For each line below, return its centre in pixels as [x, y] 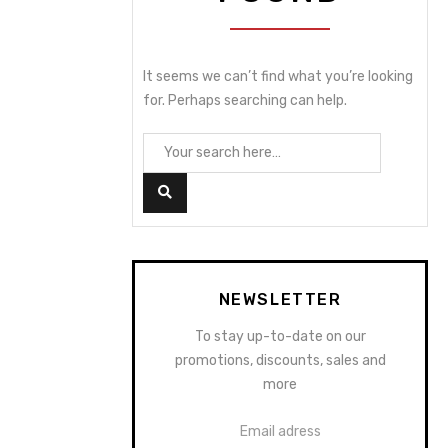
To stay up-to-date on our [280, 336]
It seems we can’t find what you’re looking [278, 76]
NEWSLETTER [280, 299]
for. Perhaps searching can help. [245, 100]
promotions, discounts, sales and [280, 360]
